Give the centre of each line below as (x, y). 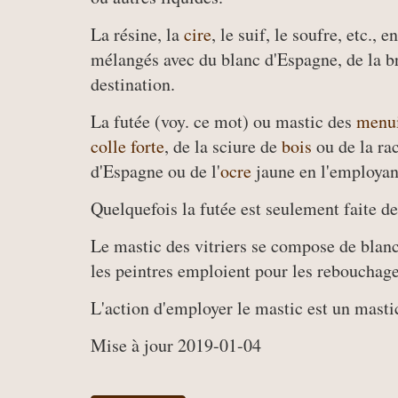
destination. (133, 84)
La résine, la (137, 34)
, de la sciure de (223, 146)
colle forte (127, 146)
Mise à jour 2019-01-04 (176, 345)
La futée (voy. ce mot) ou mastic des (223, 121)
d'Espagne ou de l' (155, 171)
